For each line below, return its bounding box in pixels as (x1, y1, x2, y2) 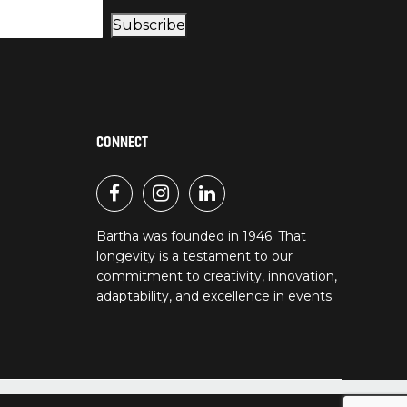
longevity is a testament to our (96, 248, 293, 265)
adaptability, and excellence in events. (96, 288, 334, 305)
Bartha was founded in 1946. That (96, 228, 306, 245)
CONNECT (96, 133, 148, 152)
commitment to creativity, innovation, (96, 268, 337, 285)
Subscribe (113, 16, 186, 35)
